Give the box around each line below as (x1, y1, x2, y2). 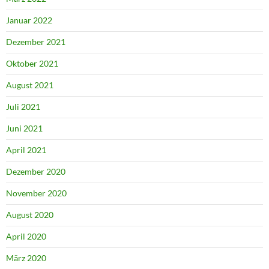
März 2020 (6, 253, 46, 264)
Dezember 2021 (6, 37, 65, 47)
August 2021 (6, 80, 53, 91)
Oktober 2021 (6, 58, 58, 69)
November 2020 (6, 188, 67, 199)
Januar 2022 (6, 15, 52, 26)
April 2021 (6, 145, 46, 156)
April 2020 (6, 231, 46, 242)
